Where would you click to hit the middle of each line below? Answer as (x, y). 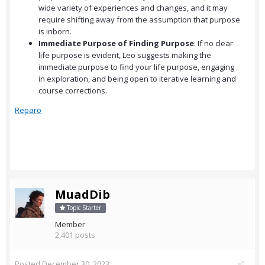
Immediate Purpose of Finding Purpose (116, 43)
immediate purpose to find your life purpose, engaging (136, 67)
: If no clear (214, 43)
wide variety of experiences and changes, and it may (133, 8)
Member (70, 224)
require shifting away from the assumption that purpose (139, 20)
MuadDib (83, 195)
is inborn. (55, 32)
